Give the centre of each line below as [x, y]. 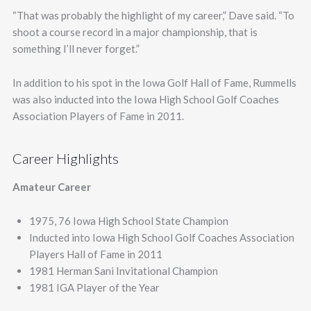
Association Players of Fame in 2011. [98, 116]
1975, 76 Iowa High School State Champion [128, 221]
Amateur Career [51, 187]
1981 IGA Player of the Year [94, 287]
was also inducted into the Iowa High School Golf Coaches [145, 99]
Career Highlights [65, 158]
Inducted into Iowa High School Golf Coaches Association [161, 237]
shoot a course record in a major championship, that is [135, 32]
